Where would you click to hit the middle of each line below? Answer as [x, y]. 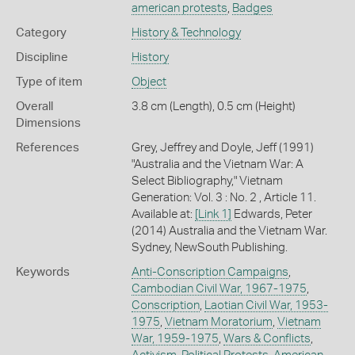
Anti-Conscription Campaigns [210, 272]
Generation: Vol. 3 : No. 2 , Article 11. [223, 198]
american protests [179, 8]
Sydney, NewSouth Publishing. [209, 248]
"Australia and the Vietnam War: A [217, 164]
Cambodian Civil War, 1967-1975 [219, 289]
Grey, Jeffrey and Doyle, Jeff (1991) [222, 148]
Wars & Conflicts [267, 339]
